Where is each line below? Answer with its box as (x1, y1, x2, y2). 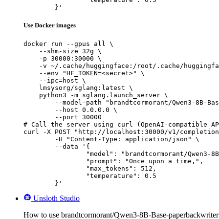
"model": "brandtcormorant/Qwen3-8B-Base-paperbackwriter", (23, 150, 86, 157)
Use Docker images (23, 21, 76, 29)
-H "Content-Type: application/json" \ (23, 135, 55, 143)
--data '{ (23, 142, 55, 150)
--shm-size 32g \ (23, 47, 102, 55)
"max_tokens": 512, (23, 164, 86, 172)
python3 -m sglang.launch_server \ (23, 91, 168, 99)
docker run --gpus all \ (23, 40, 113, 47)
